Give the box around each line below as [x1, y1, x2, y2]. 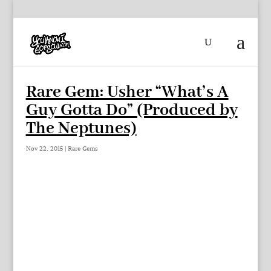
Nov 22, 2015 [25, 145, 63, 152]
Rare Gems [67, 145, 98, 152]
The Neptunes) [25, 118, 137, 139]
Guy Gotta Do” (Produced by [25, 100, 238, 121]
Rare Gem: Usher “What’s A [25, 82, 229, 103]
